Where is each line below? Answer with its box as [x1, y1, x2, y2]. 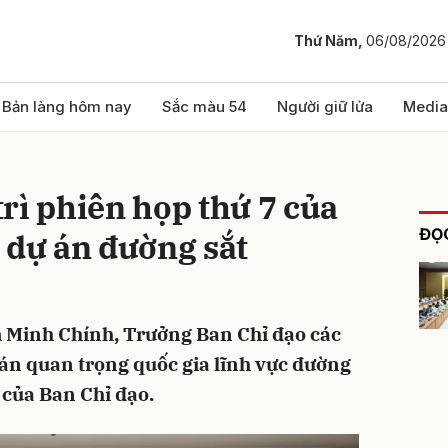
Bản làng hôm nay [2, 97, 132, 116]
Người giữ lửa [277, 97, 373, 116]
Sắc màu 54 [162, 97, 247, 116]
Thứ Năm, [294, 32, 366, 50]
